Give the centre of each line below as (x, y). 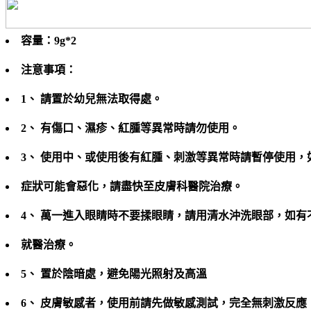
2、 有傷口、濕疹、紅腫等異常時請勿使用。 (131, 128)
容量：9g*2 (49, 40)
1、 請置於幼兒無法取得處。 (92, 99)
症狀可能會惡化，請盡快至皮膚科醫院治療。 (132, 186)
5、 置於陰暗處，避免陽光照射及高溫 (114, 274)
